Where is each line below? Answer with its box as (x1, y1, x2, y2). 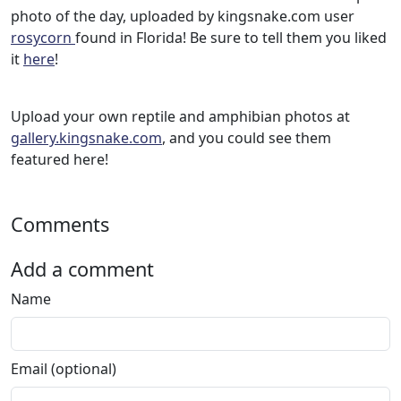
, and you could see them (162, 128, 331, 149)
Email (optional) (11, 359, 116, 380)
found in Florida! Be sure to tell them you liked (75, 28, 387, 48)
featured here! (11, 149, 108, 170)
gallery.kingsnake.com (11, 128, 162, 149)
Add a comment (11, 256, 154, 283)
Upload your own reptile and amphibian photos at (11, 107, 350, 127)
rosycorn (11, 28, 75, 48)
